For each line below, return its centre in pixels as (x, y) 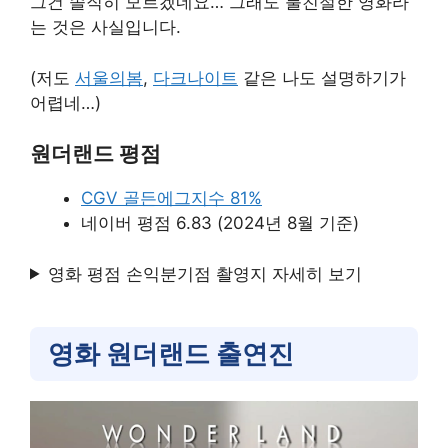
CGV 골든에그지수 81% (171, 198)
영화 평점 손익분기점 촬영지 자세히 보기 (205, 273)
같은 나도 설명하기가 (322, 77)
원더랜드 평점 (98, 153)
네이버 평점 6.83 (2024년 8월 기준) (220, 223)
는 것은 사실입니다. (108, 27)
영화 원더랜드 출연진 (171, 353)
